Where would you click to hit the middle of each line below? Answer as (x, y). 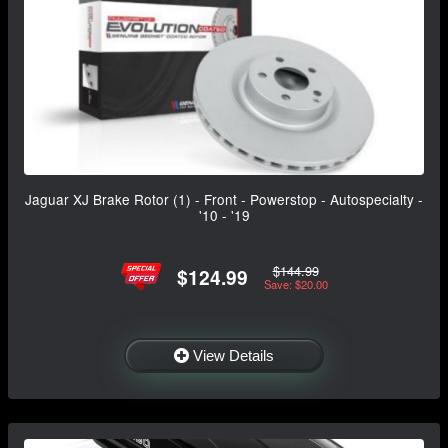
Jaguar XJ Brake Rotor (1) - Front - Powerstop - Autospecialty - (224, 199)
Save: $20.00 (295, 283)
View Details (233, 356)
